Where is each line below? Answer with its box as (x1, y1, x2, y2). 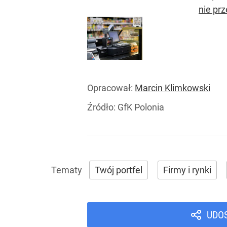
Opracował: (87, 83, 135, 93)
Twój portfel (95, 165, 142, 175)
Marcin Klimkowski (135, 83, 210, 93)
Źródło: (87, 102, 118, 112)
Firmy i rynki (163, 165, 211, 175)
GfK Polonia (118, 102, 164, 112)
